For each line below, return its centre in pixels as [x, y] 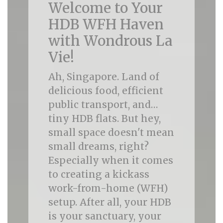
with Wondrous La [110, 41]
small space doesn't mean [111, 132]
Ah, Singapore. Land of [104, 77]
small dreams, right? [98, 146]
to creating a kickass [99, 174]
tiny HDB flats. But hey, [104, 118]
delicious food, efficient [106, 91]
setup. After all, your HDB [110, 202]
